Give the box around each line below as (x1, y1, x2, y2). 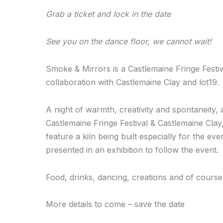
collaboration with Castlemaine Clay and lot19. (46, 77, 219, 88)
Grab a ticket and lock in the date (46, 9, 171, 19)
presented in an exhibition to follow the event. (46, 145, 219, 155)
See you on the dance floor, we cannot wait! (46, 36, 212, 47)
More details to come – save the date (46, 199, 185, 210)
